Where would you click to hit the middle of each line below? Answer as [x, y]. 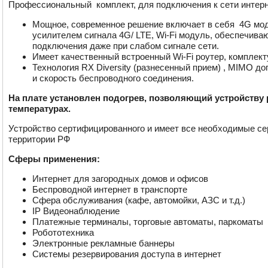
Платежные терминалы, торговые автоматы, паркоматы [148, 222]
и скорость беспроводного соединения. [114, 78]
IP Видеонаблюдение [76, 211]
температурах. [41, 109]
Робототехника [63, 232]
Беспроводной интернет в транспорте [110, 189]
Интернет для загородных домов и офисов [120, 179]
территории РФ [39, 139]
